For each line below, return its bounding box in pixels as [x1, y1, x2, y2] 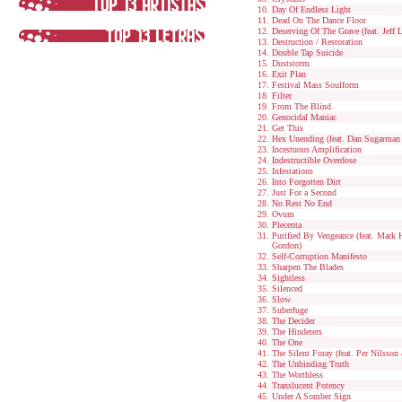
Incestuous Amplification [272, 144, 362, 154]
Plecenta [272, 220, 301, 230]
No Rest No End [272, 198, 332, 208]
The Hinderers [272, 327, 322, 336]
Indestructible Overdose [272, 155, 356, 165]
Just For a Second [272, 188, 336, 197]
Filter [272, 91, 292, 100]
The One [272, 337, 302, 347]
